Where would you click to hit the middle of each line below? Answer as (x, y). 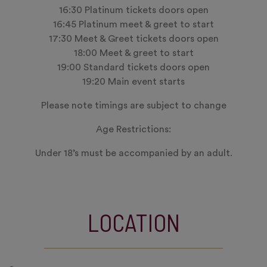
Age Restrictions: (133, 129)
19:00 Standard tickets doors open (133, 67)
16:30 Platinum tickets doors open (133, 10)
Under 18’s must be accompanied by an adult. (133, 153)
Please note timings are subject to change (133, 105)
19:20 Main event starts (133, 82)
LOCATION (133, 222)
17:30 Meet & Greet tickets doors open (133, 39)
